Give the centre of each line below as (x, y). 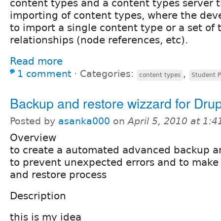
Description (38, 196)
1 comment (44, 74)
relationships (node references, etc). (99, 40)
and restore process (58, 174)
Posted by (34, 121)
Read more (36, 61)
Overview (33, 137)
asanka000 (84, 121)
